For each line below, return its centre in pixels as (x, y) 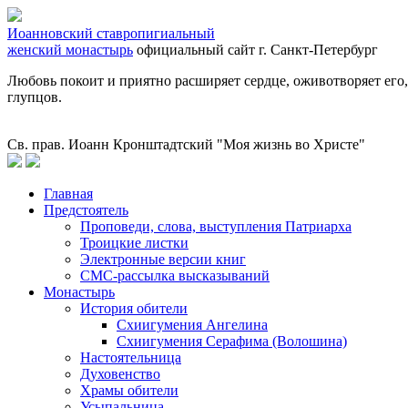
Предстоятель (86, 210)
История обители (134, 308)
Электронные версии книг (163, 259)
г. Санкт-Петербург (318, 50)
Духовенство (120, 374)
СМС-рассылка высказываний (175, 275)
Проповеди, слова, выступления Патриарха (216, 226)
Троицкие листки (134, 243)
